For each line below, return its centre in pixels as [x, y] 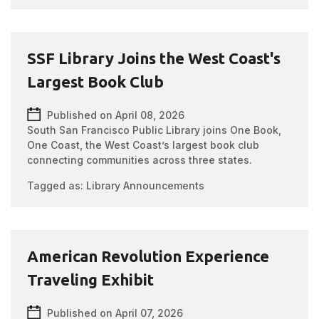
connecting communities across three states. [140, 160]
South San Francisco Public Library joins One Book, [155, 130]
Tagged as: [57, 185]
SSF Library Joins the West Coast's [154, 58]
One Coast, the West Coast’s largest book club [143, 145]
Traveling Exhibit [91, 279]
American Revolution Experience [148, 256]
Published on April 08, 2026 [116, 115]
